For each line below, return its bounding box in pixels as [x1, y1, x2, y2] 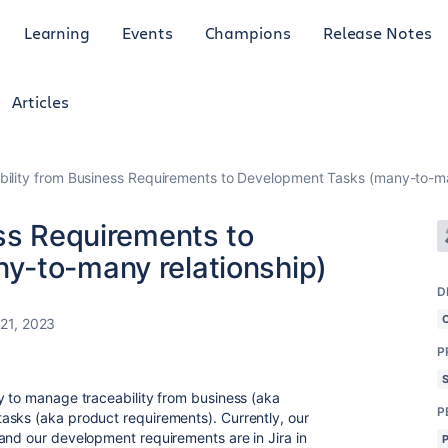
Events [122, 21, 173, 43]
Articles [12, 91, 69, 112]
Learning [23, 21, 91, 43]
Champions [204, 21, 291, 43]
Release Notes [322, 21, 432, 43]
